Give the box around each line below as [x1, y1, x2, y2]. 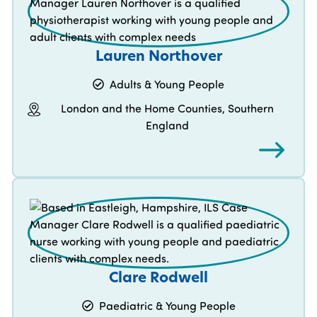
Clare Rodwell [109, 267, 208, 287]
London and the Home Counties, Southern [61, 101, 275, 116]
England [146, 118, 190, 133]
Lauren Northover [95, 46, 222, 66]
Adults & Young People [110, 77, 224, 92]
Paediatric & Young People [98, 299, 236, 313]
